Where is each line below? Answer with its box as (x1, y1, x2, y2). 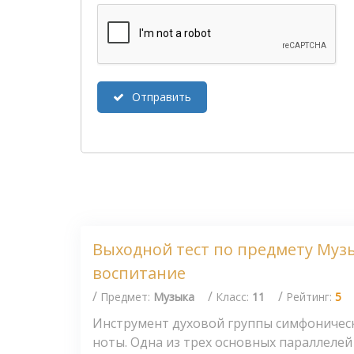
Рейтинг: (286, 288, 335, 304)
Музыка (153, 288, 194, 304)
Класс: (216, 288, 252, 304)
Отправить (132, 89, 191, 105)
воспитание (92, 262, 186, 284)
